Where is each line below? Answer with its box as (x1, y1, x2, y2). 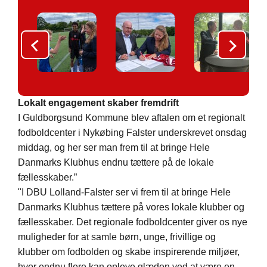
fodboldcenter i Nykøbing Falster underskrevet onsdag (18, 128, 247, 138)
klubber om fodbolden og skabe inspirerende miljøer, (18, 247, 240, 257)
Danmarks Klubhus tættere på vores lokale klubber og (18, 202, 244, 213)
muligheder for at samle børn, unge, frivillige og (18, 232, 216, 243)
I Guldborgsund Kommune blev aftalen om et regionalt (18, 113, 245, 123)
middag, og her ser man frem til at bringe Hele (18, 142, 210, 153)
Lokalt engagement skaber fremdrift (18, 98, 179, 108)
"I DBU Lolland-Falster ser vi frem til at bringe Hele (18, 187, 231, 198)
